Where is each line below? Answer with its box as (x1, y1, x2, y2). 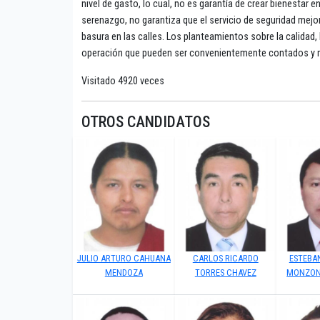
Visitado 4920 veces (81, 75, 164, 88)
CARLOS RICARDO (192, 253, 259, 264)
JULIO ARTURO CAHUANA (76, 253, 171, 264)
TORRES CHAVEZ (194, 267, 256, 279)
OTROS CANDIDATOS (81, 113, 210, 131)
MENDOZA (104, 267, 143, 279)
